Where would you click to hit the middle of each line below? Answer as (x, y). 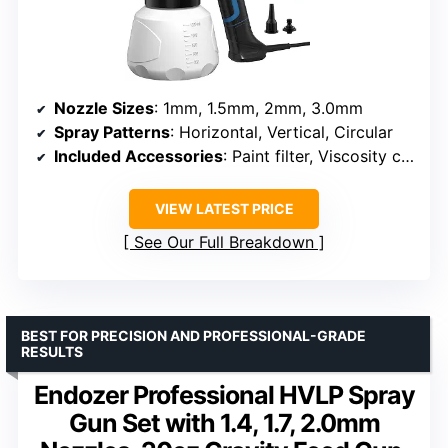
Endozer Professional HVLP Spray (224, 395)
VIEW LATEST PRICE (224, 209)
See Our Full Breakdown (224, 242)
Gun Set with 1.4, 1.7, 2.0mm (224, 423)
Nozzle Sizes (104, 108)
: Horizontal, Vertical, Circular (281, 132)
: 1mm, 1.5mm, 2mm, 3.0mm (258, 108)
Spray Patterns (112, 132)
